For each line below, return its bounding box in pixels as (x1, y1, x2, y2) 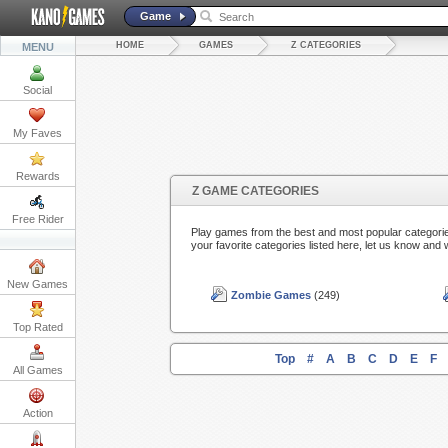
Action (22, 407, 53, 419)
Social (23, 84, 52, 96)
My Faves (13, 127, 62, 139)
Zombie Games (230, 289, 311, 302)
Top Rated (12, 321, 63, 333)
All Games (12, 364, 63, 376)
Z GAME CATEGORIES (191, 184, 319, 199)
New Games (7, 278, 68, 290)
